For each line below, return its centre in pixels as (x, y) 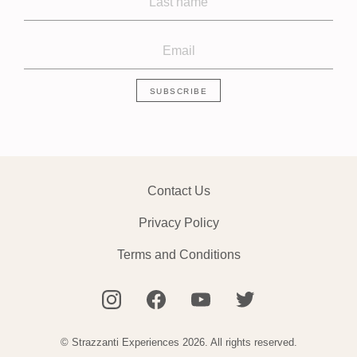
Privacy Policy (178, 223)
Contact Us (178, 191)
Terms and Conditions (178, 255)
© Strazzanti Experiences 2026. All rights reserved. (178, 342)
